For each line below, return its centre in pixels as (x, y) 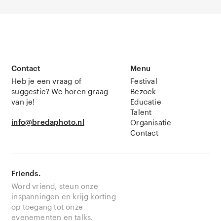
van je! (23, 102)
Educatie (146, 102)
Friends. (26, 173)
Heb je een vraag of (47, 81)
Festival (144, 81)
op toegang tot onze (47, 207)
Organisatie (151, 122)
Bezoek (143, 91)
